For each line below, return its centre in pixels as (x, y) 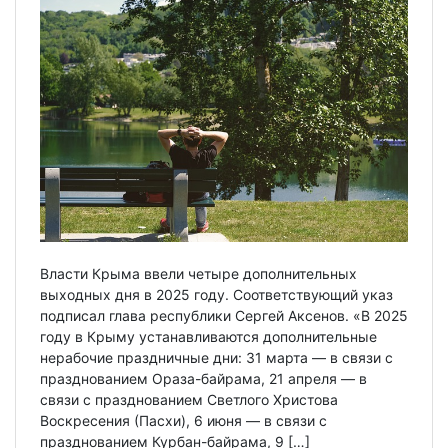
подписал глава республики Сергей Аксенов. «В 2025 (224, 315)
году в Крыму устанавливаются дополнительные (208, 336)
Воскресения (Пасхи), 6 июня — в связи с (183, 420)
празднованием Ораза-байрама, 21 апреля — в (203, 378)
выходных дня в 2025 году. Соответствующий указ (216, 294)
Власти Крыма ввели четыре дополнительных (198, 273)
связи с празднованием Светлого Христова (189, 399)
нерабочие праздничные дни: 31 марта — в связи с (216, 357)
